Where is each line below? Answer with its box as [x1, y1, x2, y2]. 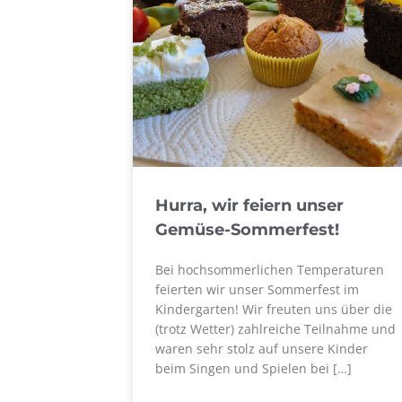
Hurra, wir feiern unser [155, 196, 345, 215]
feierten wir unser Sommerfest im [155, 281, 360, 298]
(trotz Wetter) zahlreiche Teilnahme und [155, 320, 397, 337]
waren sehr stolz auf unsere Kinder [155, 340, 369, 357]
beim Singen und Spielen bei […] [155, 360, 353, 377]
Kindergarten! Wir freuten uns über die [155, 301, 393, 318]
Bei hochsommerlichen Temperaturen [155, 261, 385, 278]
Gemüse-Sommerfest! [155, 220, 340, 240]
